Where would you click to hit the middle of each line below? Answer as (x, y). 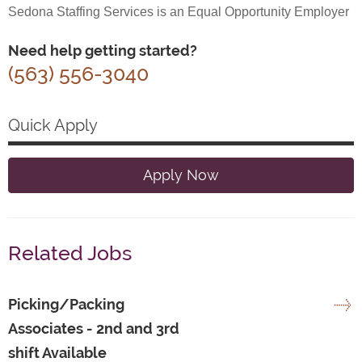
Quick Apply (53, 125)
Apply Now (181, 175)
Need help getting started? (103, 50)
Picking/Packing (66, 304)
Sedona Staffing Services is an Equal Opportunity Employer (179, 11)
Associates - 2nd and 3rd (94, 328)
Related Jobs (70, 253)
